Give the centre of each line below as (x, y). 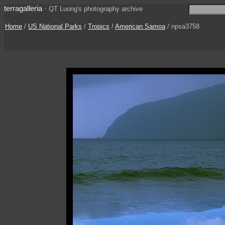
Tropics (99, 26)
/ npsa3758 (182, 26)
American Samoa (140, 26)
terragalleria (23, 8)
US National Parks (55, 26)
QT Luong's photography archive (96, 9)
